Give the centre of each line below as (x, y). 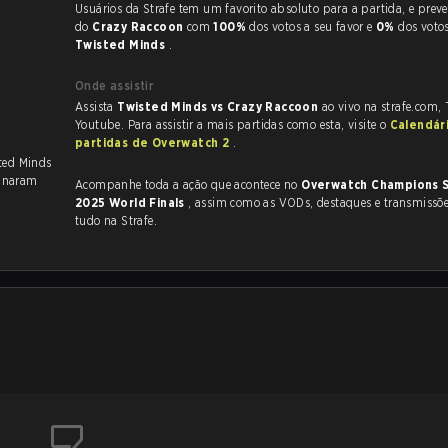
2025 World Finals (132, 202)
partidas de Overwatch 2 (154, 142)
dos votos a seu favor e (312, 26)
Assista (96, 106)
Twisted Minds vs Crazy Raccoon (219, 106)
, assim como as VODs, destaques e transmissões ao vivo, (209, 202)
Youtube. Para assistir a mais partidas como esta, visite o (232, 124)
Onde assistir (115, 85)
